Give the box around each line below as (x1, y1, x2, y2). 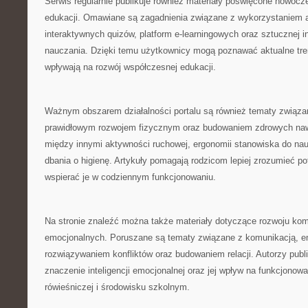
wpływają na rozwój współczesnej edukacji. (45, 62, 216, 72)
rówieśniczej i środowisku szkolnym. (45, 282, 190, 292)
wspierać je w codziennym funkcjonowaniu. (45, 172, 216, 182)
